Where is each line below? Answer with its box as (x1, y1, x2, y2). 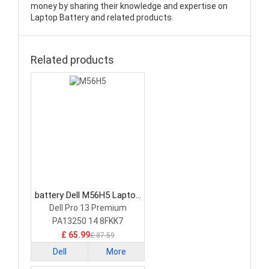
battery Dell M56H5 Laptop (35, 190, 141, 201)
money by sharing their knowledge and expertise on (31, 1, 228, 11)
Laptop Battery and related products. (31, 13, 174, 23)
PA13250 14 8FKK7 (52, 216, 123, 226)
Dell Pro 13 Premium (49, 203, 127, 213)
